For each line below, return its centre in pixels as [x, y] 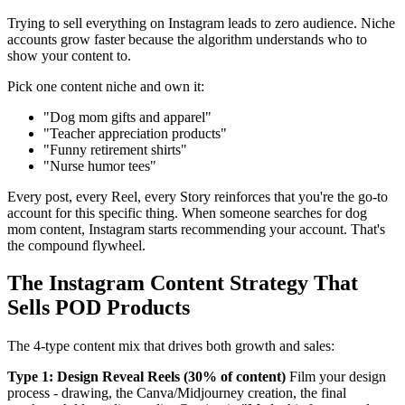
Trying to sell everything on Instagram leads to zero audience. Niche [201, 23]
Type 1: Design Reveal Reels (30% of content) [146, 377]
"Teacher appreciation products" [135, 133]
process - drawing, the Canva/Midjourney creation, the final [177, 393]
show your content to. [69, 55]
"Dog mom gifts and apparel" [127, 117]
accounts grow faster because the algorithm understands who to [187, 39]
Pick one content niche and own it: [106, 86]
